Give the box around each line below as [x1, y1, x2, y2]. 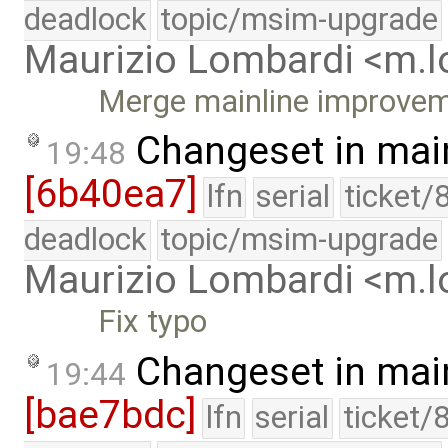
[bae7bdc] [24, 392, 196, 439]
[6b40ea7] [24, 171, 197, 218]
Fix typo [98, 303, 208, 341]
